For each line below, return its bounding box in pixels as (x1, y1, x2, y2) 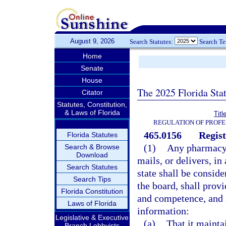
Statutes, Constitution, (57, 100, 127, 108)
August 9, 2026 (70, 37, 115, 45)
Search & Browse (65, 143, 120, 151)
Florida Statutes (67, 131, 118, 139)
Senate (81, 64, 103, 72)
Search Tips (73, 175, 111, 183)
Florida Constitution (61, 187, 123, 195)
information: (137, 205, 189, 216)
